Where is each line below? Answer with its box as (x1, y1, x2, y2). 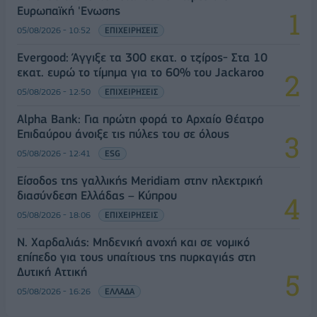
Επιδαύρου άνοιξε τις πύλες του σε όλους (17, 126, 229, 141)
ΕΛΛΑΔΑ (105, 285, 134, 296)
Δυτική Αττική (17, 264, 87, 279)
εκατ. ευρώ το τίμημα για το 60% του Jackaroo (17, 64, 264, 79)
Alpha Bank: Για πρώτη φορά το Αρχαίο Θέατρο (17, 111, 264, 126)
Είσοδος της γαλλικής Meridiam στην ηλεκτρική (17, 173, 263, 188)
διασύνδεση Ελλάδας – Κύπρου (17, 188, 177, 202)
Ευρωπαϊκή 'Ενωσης (17, 3, 120, 18)
